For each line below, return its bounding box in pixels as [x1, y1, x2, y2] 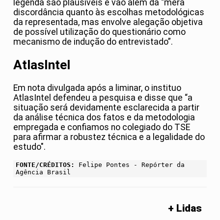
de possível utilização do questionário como [13, 27, 186, 37]
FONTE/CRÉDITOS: [16, 161, 75, 169]
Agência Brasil [16, 168, 71, 176]
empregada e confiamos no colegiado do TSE [13, 122, 190, 132]
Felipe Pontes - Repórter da [75, 161, 185, 169]
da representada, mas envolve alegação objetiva [13, 17, 203, 27]
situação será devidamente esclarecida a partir [13, 102, 199, 112]
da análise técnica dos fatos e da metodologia [13, 112, 195, 122]
